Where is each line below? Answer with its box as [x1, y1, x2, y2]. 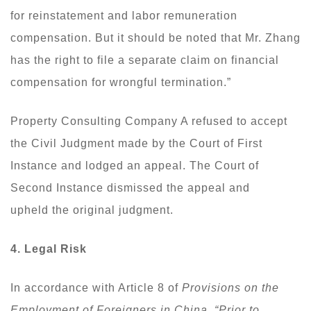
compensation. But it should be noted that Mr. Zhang [10, 31, 301, 44]
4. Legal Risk [10, 242, 87, 255]
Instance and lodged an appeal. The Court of [10, 159, 259, 171]
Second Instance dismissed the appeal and [10, 181, 250, 194]
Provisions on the [182, 281, 279, 294]
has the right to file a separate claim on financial [10, 53, 279, 66]
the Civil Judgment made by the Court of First [10, 137, 262, 149]
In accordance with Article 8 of [10, 281, 182, 294]
